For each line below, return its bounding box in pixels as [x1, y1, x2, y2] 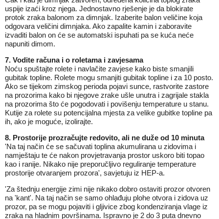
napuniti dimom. [5, 40, 55, 48]
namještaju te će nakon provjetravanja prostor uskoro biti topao [5, 151, 204, 159]
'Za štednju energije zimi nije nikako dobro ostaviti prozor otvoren [5, 185, 210, 193]
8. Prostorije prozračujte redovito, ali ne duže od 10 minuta [5, 133, 204, 142]
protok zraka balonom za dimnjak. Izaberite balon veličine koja [5, 13, 202, 22]
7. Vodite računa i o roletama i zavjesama [5, 56, 143, 64]
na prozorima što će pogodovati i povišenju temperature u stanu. [5, 100, 209, 108]
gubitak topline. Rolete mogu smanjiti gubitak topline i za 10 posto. [5, 73, 213, 82]
